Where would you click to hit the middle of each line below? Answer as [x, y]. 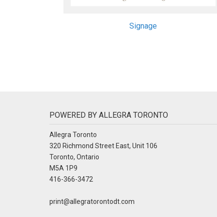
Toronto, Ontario [74, 157]
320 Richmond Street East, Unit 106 [103, 146]
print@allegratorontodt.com [92, 201]
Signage [143, 26]
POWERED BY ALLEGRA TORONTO [109, 115]
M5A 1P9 [63, 168]
